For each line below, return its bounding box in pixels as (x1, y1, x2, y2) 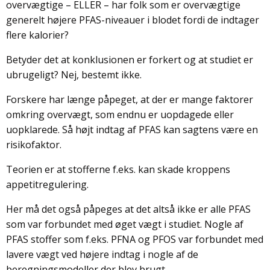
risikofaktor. (6, 137, 61, 151)
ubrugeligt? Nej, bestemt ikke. (6, 67, 142, 81)
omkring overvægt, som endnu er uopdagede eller (6, 107, 234, 121)
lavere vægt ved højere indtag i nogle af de (6, 247, 198, 261)
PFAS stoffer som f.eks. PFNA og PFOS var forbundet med (6, 232, 263, 246)
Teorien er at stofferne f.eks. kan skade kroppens (6, 162, 230, 176)
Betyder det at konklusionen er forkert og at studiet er (6, 52, 253, 66)
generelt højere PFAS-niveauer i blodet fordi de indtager (6, 13, 259, 27)
